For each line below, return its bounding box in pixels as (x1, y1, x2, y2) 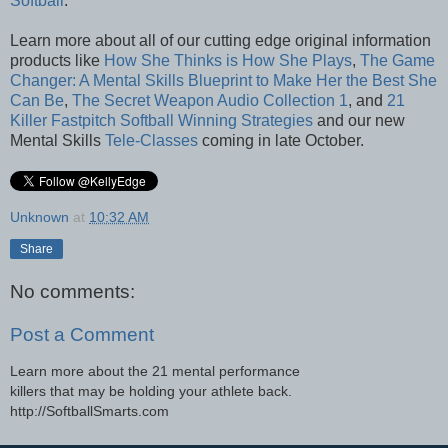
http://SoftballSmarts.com (10, 402, 169, 419)
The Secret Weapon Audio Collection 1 (72, 92, 348, 110)
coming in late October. (198, 132, 364, 150)
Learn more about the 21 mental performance (10, 362, 300, 379)
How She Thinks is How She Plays (104, 52, 352, 70)
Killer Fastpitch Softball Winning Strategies (10, 112, 313, 130)
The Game (360, 52, 435, 70)
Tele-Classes (105, 132, 198, 150)
